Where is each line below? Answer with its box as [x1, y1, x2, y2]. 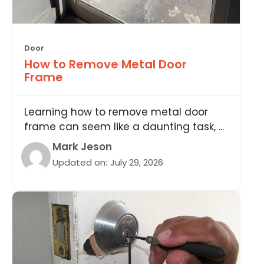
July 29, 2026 [110, 156, 163, 169]
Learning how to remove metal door [24, 105, 208, 120]
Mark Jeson [52, 140, 112, 154]
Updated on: [52, 156, 107, 169]
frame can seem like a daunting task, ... [24, 120, 224, 134]
